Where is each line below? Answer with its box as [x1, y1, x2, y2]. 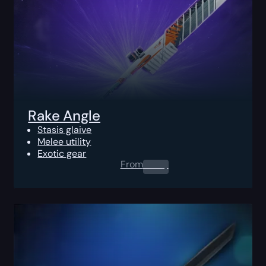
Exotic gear [37, 147, 87, 160]
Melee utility [37, 135, 91, 148]
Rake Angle [28, 106, 101, 125]
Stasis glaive [37, 123, 92, 136]
